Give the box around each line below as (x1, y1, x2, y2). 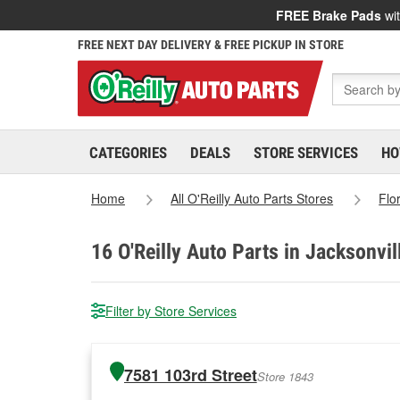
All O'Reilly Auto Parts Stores (171, 189, 334, 207)
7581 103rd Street (123, 363, 257, 387)
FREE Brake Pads (276, 6, 381, 24)
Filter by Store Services (105, 302, 237, 320)
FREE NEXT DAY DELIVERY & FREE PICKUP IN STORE (78, 37, 344, 52)
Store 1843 (256, 368, 313, 385)
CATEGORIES (89, 144, 167, 162)
